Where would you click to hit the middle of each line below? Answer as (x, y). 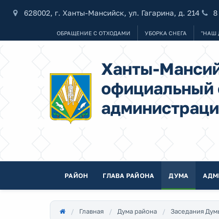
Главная (91, 211)
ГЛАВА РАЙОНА (129, 175)
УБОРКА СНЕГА (166, 33)
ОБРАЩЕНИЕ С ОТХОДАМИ (94, 33)
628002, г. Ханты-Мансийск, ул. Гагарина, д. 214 (111, 12)
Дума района (137, 211)
